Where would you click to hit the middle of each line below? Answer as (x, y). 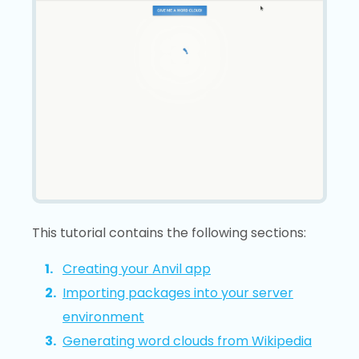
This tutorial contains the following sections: (169, 233)
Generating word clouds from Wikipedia (187, 341)
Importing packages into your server (178, 292)
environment (103, 317)
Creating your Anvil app (137, 268)
